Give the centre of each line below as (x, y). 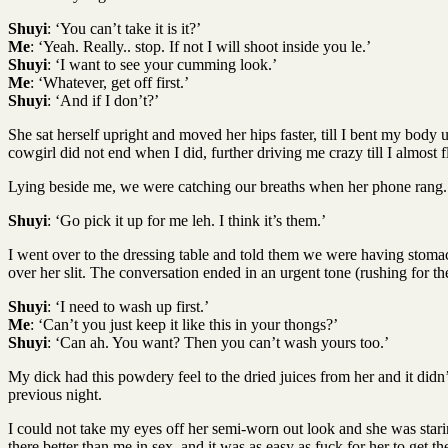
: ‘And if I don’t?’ (103, 100)
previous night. (55, 394)
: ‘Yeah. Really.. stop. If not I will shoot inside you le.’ (200, 46)
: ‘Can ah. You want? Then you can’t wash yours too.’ (218, 342)
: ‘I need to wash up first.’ (128, 306)
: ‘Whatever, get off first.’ (109, 82)
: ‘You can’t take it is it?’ (124, 28)
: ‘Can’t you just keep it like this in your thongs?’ (184, 324)
